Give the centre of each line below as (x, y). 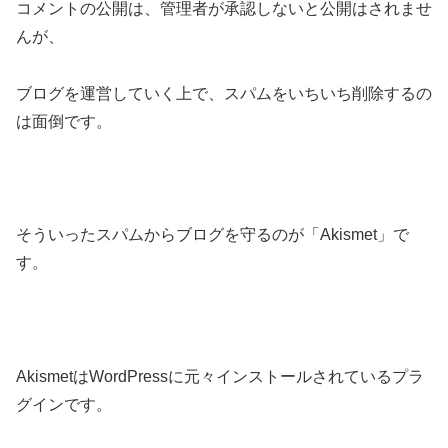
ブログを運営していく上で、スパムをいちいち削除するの (224, 93)
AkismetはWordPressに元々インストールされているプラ (220, 376)
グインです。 (64, 404)
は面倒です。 (64, 121)
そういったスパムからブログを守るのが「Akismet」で (212, 235)
